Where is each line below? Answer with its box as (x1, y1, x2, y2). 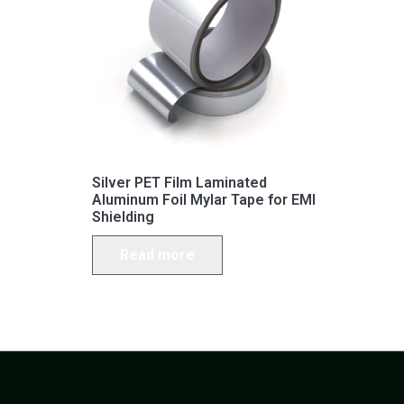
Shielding (92, 208, 154, 226)
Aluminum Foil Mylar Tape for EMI (92, 191, 316, 209)
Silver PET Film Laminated (92, 174, 267, 192)
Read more (120, 246, 195, 264)
